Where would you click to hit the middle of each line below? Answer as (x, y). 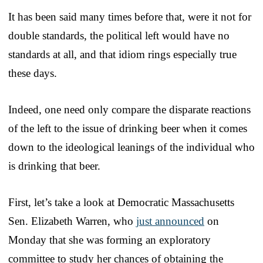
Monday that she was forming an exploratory (109, 240)
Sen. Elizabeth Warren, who (72, 221)
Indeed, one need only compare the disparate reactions (129, 109)
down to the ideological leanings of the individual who (131, 147)
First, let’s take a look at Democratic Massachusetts (121, 202)
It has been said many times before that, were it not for (130, 16)
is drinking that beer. (54, 166)
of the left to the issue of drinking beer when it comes (128, 128)
